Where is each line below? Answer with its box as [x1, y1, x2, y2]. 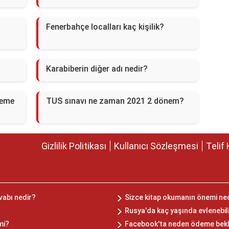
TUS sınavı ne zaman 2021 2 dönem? [45, 96, 184, 106]
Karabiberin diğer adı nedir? [45, 64, 148, 74]
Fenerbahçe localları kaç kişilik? [45, 22, 164, 32]
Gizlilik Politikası [41, 141, 106, 152]
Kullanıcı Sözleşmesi [114, 141, 198, 152]
